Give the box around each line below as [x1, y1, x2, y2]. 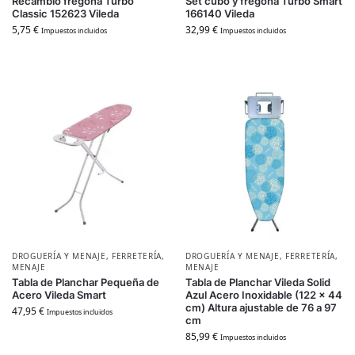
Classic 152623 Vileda [12, 7, 119, 20]
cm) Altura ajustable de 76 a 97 [185, 301, 337, 314]
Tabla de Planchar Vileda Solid [185, 276, 330, 288]
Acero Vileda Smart [12, 288, 106, 301]
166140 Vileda [185, 7, 254, 20]
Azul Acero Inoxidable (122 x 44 [185, 288, 342, 301]
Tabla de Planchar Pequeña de [12, 276, 159, 288]
